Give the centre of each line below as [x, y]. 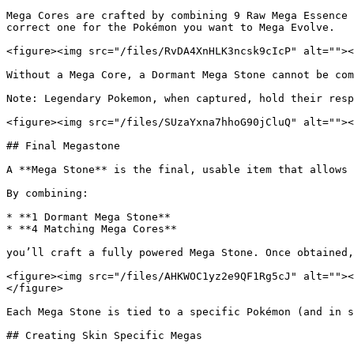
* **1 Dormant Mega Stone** [88, 217]
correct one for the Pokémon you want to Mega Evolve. [171, 27]
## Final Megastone [63, 146]
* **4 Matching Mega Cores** [92, 229]
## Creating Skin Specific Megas [104, 335]
